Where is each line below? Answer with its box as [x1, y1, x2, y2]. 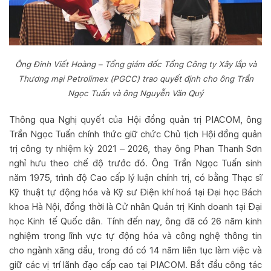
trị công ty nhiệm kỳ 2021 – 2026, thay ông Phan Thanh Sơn [9, 143, 262, 154]
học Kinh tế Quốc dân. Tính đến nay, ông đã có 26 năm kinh [9, 215, 262, 227]
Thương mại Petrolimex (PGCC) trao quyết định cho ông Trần [18, 74, 253, 84]
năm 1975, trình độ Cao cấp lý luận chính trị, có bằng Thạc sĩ [9, 172, 262, 183]
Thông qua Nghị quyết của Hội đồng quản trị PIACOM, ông [9, 114, 262, 125]
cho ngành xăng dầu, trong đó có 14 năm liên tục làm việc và [9, 244, 262, 256]
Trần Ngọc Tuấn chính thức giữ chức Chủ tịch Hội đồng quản [9, 128, 262, 140]
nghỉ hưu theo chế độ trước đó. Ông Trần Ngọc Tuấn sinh [9, 157, 262, 169]
